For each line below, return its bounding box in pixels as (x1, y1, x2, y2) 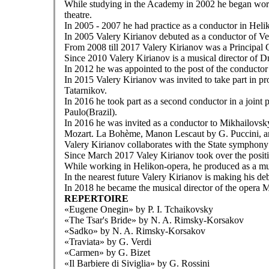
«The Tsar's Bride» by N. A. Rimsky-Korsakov (64, 215, 244, 225)
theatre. (64, 10, 92, 20)
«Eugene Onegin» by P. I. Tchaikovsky (64, 204, 213, 214)
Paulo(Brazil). (64, 107, 117, 117)
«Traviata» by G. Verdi (64, 237, 151, 247)
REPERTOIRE (64, 193, 128, 204)
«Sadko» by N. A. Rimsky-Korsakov (64, 226, 205, 236)
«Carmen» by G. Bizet (64, 247, 150, 258)
